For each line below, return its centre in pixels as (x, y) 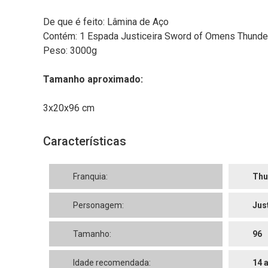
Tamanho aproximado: (93, 80)
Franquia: (90, 177)
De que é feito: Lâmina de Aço (106, 22)
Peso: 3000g (70, 51)
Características (85, 141)
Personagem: (98, 205)
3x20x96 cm (69, 108)
